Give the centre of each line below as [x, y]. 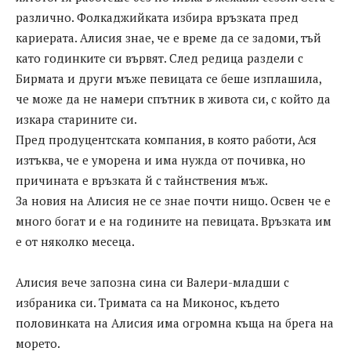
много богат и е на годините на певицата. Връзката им [174, 221]
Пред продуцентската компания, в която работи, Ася [166, 140]
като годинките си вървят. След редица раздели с [159, 58]
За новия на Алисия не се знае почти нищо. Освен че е [173, 201]
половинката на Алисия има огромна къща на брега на [175, 323]
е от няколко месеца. [75, 242]
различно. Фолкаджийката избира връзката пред [157, 18]
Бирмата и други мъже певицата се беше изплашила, [168, 79]
